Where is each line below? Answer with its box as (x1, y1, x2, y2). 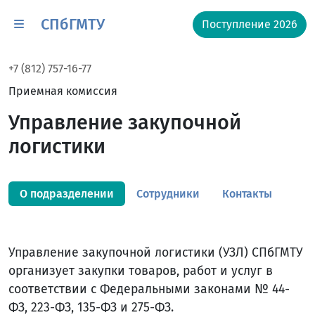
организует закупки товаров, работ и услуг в (8, 264, 273, 278)
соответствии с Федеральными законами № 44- (8, 282, 290, 297)
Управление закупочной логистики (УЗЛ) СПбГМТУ (8, 245, 303, 260)
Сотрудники (136, 187, 200, 200)
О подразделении (20, 187, 114, 200)
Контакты (222, 187, 272, 200)
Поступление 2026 (202, 18, 297, 31)
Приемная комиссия (8, 84, 117, 98)
